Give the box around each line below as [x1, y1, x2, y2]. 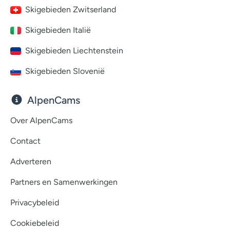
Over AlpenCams [10, 115, 72, 125]
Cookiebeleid [10, 218, 59, 228]
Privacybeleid [10, 197, 59, 207]
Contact [10, 136, 41, 146]
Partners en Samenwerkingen [10, 177, 118, 187]
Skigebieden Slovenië [25, 66, 105, 76]
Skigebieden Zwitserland [25, 4, 116, 14]
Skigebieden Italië [25, 25, 91, 35]
